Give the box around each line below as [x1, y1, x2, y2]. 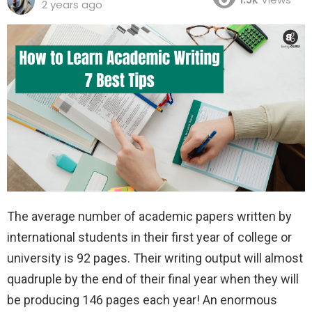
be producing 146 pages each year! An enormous [7, 292, 277, 308]
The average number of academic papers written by [7, 209, 292, 224]
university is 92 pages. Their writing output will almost [7, 251, 303, 266]
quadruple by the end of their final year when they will [7, 272, 299, 287]
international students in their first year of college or [7, 230, 292, 245]
